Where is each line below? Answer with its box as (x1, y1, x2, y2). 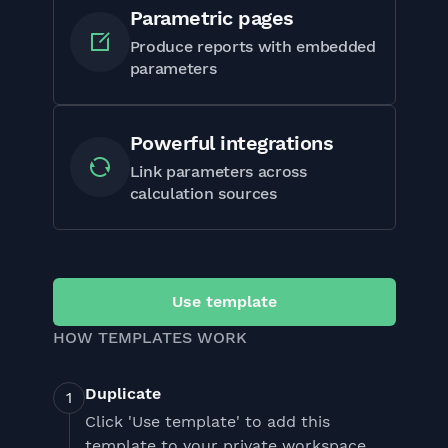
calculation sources (129, 183, 277, 203)
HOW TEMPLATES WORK (52, 327, 247, 347)
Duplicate (84, 383, 161, 403)
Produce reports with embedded (129, 36, 376, 56)
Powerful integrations (129, 130, 333, 155)
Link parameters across (129, 161, 307, 181)
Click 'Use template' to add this (84, 411, 330, 431)
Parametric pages (129, 5, 294, 30)
